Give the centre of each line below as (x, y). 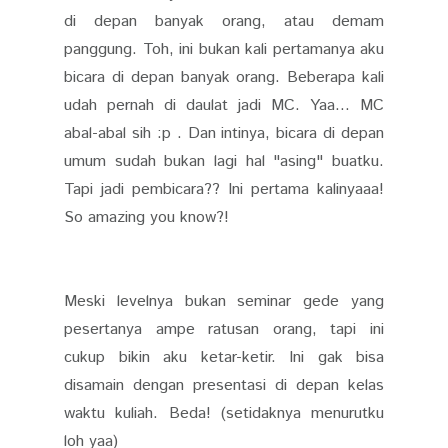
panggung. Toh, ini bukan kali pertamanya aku (224, 49)
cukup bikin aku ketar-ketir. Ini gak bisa (224, 357)
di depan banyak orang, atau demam (224, 21)
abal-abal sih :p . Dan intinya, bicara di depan (224, 133)
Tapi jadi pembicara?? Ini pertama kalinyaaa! (224, 189)
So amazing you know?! (146, 217)
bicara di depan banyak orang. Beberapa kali (224, 77)
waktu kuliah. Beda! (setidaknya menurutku (224, 413)
